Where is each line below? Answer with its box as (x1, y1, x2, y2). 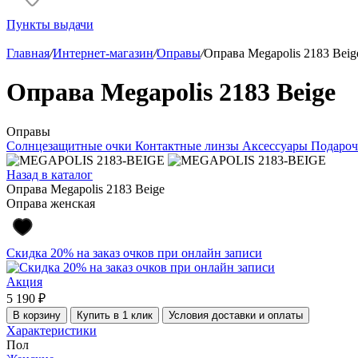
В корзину (13, 308, 61, 321)
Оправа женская (6, 196, 95, 210)
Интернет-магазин (53, 46, 153, 60)
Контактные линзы (135, 138, 242, 153)
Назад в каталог (6, 167, 93, 181)
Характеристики (6, 323, 97, 337)
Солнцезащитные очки (6, 138, 135, 153)
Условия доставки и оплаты (169, 308, 303, 321)
